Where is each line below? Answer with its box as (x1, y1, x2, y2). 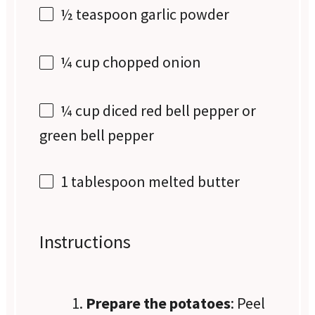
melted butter (146, 171, 240, 191)
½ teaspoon (60, 4, 139, 25)
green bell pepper (39, 124, 155, 145)
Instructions (39, 229, 131, 253)
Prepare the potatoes (86, 292, 231, 313)
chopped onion (100, 52, 202, 72)
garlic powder (138, 4, 230, 25)
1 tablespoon (60, 171, 146, 191)
